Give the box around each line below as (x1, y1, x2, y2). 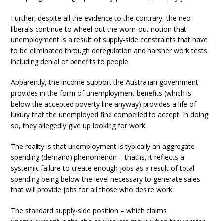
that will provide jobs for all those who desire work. (11, 184, 174, 194)
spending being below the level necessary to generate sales (11, 174, 201, 184)
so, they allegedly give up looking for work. (11, 120, 147, 130)
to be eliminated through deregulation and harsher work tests (11, 45, 208, 55)
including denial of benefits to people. (11, 56, 130, 66)
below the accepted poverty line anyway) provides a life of (11, 99, 197, 109)
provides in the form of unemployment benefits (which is (11, 88, 192, 98)
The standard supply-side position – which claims (11, 205, 167, 215)
